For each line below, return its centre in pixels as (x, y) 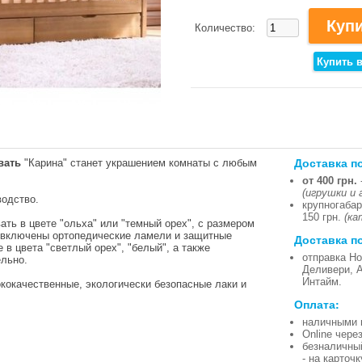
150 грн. (323, 217)
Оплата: (317, 304)
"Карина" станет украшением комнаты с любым (139, 163)
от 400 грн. (330, 181)
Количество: (227, 27)
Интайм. (322, 282)
